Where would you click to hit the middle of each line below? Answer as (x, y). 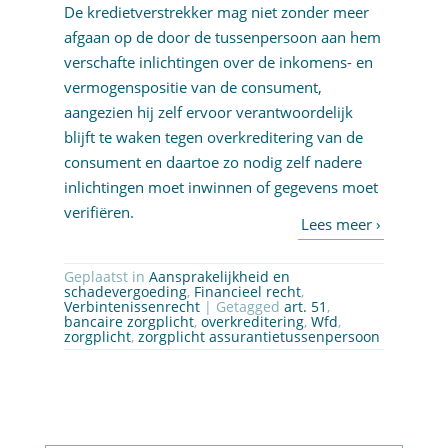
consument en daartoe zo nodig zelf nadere (212, 162)
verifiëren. (100, 212)
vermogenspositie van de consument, (192, 87)
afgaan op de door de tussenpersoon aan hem (222, 37)
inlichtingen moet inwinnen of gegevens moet (220, 187)
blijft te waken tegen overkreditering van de (213, 137)
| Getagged (243, 307)
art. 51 (305, 307)
